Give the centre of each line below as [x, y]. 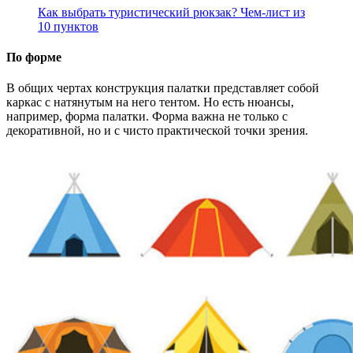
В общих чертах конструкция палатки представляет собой [163, 88]
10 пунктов [68, 26]
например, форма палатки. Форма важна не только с [147, 117]
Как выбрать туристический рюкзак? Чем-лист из [171, 12]
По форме [34, 58]
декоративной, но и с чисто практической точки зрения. [157, 131]
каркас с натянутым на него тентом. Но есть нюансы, [150, 102]
